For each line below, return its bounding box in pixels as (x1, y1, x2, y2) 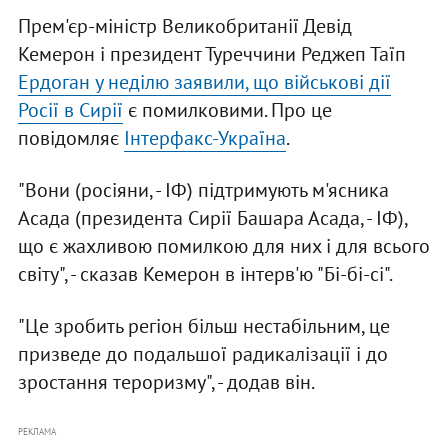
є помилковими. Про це (122, 97, 332, 124)
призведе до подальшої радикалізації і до (17, 341, 388, 368)
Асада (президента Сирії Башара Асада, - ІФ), (17, 205, 407, 232)
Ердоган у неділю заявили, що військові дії (17, 69, 391, 96)
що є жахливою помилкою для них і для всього (17, 233, 430, 260)
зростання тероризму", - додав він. (17, 369, 315, 396)
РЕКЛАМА (17, 426, 56, 438)
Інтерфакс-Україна (123, 125, 286, 152)
